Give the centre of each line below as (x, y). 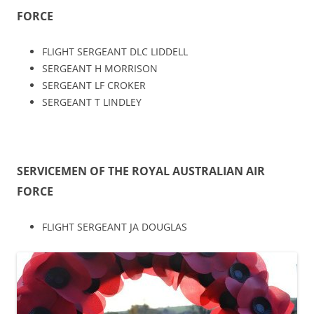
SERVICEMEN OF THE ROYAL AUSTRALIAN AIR (141, 171)
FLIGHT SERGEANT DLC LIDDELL (115, 51)
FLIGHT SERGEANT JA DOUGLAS (115, 226)
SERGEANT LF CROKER (94, 85)
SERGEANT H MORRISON (100, 68)
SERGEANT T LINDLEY (92, 102)
